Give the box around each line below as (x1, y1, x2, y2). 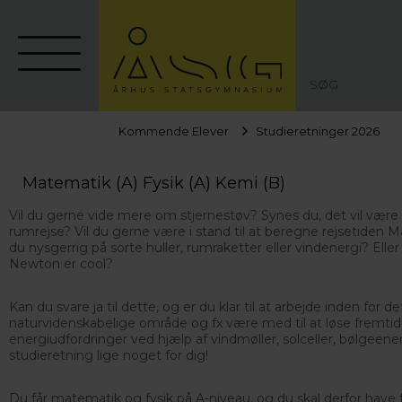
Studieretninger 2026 (256, 124, 380, 138)
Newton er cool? (9, 256, 113, 272)
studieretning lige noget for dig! (9, 347, 208, 363)
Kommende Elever (118, 124, 229, 138)
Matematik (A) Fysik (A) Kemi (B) (22, 173, 285, 193)
